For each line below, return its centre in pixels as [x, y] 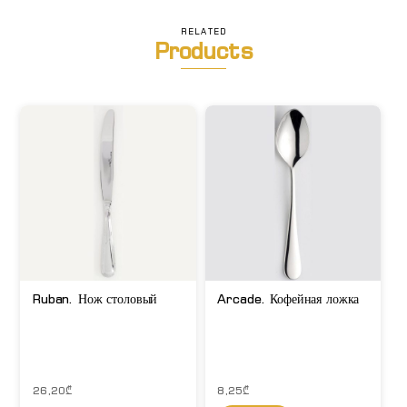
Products [203, 51]
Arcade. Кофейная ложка [288, 299]
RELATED [203, 32]
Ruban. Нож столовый [95, 299]
